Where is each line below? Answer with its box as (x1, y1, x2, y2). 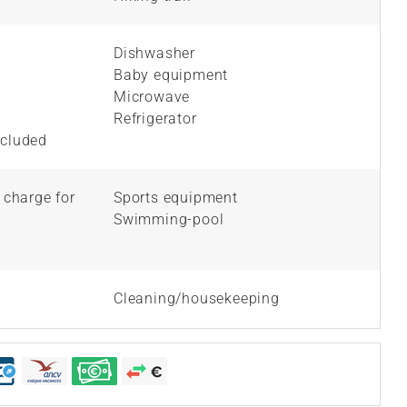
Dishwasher (114, 44, 195, 62)
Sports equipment (114, 188, 238, 206)
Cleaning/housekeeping (114, 289, 280, 307)
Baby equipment (114, 65, 229, 84)
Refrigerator (114, 109, 197, 127)
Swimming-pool (114, 210, 224, 228)
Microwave (114, 87, 191, 105)
